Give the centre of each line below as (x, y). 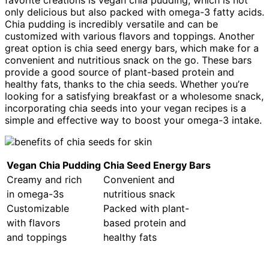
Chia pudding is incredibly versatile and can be (111, 24)
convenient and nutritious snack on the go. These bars (128, 60)
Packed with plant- (146, 209)
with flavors (33, 223)
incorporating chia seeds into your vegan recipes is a (125, 108)
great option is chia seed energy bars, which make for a (132, 48)
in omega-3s (35, 194)
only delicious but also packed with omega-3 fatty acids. (134, 12)
